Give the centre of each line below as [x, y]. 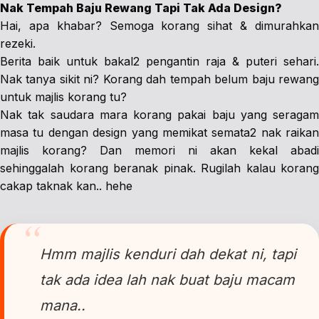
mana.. [63, 305]
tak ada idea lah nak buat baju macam [167, 280]
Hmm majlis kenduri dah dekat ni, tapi [168, 254]
